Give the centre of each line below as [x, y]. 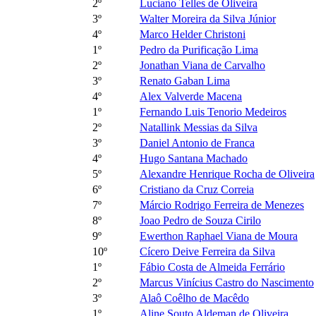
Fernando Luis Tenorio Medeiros [213, 111]
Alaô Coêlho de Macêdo [194, 298]
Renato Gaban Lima [185, 80]
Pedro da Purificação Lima [199, 49]
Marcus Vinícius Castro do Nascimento [227, 282]
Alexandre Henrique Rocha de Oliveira [227, 174]
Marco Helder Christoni [193, 34]
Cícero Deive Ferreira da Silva [207, 251]
